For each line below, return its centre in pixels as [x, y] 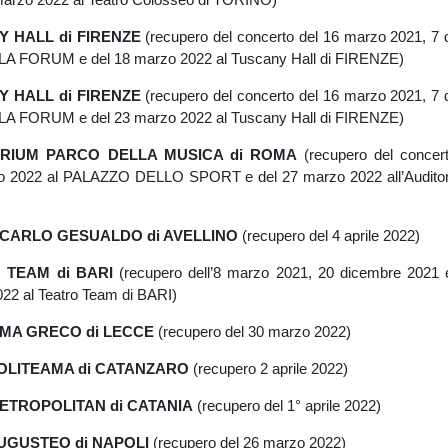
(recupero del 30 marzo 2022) [252, 331]
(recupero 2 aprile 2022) [268, 368]
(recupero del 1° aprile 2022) [286, 405]
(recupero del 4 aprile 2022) [328, 235]
